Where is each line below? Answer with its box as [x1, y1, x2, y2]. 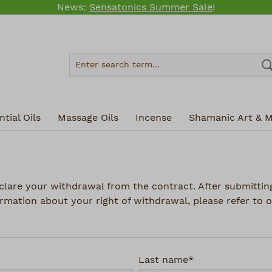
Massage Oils [58, 111, 118, 124]
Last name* [138, 253, 194, 266]
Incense [135, 111, 172, 124]
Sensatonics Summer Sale [89, 1, 212, 13]
